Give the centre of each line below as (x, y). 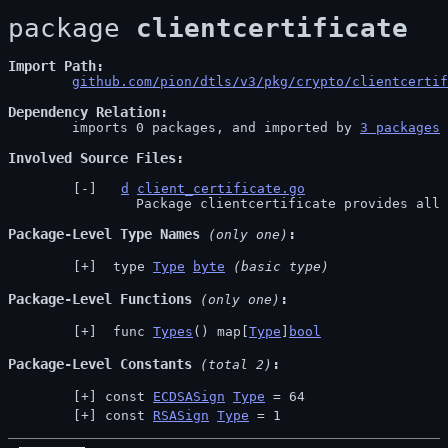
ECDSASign (189, 396)
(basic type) (281, 266)
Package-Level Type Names (104, 234)
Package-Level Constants (100, 364)
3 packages (400, 127)
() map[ (221, 331)
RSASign (181, 415)
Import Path (52, 66)
